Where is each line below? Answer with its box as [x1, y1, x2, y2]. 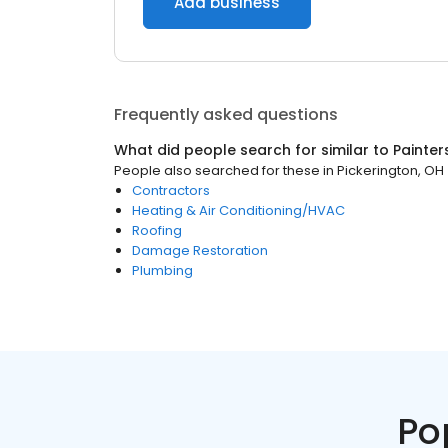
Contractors [132, 181, 210, 200]
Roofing [132, 221, 182, 240]
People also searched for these [114, 161, 320, 180]
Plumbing [132, 261, 193, 280]
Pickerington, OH [337, 161, 444, 180]
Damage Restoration [132, 241, 268, 260]
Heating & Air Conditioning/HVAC [132, 201, 345, 220]
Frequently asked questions [114, 103, 338, 126]
